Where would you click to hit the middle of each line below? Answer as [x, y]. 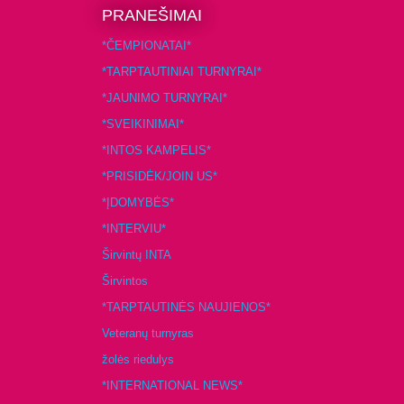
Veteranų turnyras [148, 334]
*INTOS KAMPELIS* [156, 151]
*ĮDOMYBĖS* [138, 203]
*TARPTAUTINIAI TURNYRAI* [182, 72]
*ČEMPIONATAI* [147, 46]
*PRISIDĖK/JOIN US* [160, 177]
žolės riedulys [138, 360]
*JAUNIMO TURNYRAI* [165, 98]
